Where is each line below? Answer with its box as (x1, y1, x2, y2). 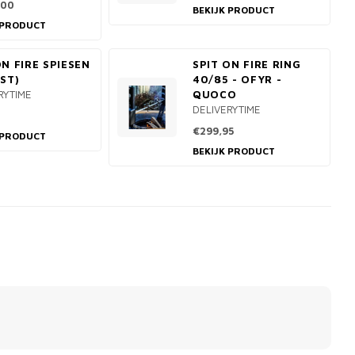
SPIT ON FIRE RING (193, 58, 301, 71)
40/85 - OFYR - (193, 73, 282, 86)
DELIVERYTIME (193, 103, 261, 116)
